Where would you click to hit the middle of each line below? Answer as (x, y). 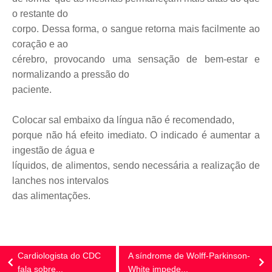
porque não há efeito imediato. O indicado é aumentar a (136, 135)
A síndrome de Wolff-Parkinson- (189, 256)
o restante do (40, 14)
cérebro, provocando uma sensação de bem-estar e (136, 59)
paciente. (32, 90)
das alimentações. (51, 196)
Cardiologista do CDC (59, 256)
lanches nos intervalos (60, 181)
